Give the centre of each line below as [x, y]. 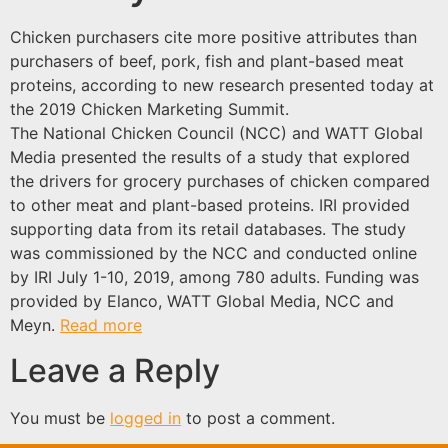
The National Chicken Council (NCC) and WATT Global [216, 133]
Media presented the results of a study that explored [210, 157]
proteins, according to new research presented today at [222, 85]
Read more [101, 325]
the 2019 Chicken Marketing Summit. [149, 109]
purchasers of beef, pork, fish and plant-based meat [207, 61]
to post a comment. [258, 417]
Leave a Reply [115, 370]
